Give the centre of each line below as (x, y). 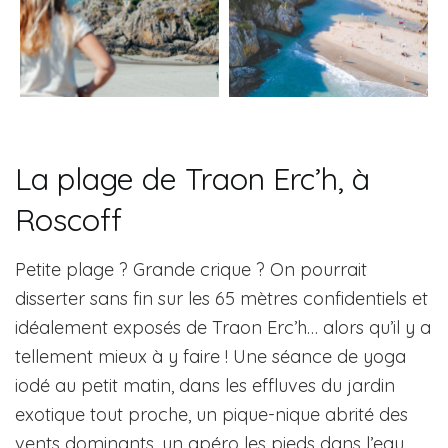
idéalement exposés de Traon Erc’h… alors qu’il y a (223, 327)
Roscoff (68, 219)
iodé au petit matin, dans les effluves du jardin (205, 385)
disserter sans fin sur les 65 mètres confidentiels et (221, 298)
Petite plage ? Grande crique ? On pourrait (191, 269)
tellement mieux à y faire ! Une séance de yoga (210, 356)
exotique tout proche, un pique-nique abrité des (211, 414)
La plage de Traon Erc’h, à (192, 178)
